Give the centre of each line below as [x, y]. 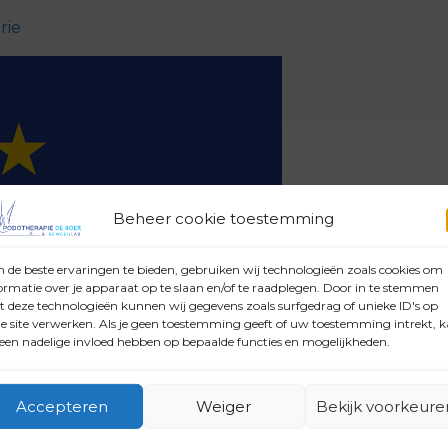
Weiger [224, 406]
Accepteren [61, 406]
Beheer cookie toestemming [224, 218]
